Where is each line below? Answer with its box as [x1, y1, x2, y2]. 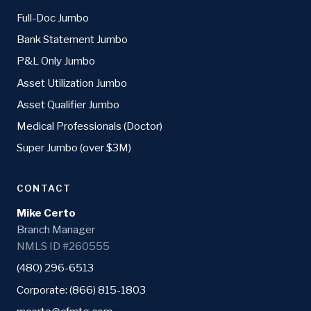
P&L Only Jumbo [17, 54, 95, 68]
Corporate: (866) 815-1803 [17, 283, 146, 296]
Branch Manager [17, 223, 95, 237]
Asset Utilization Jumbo [17, 76, 127, 90]
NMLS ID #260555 [17, 239, 110, 253]
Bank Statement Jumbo [17, 33, 128, 47]
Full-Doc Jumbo [17, 10, 89, 24]
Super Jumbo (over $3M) [17, 141, 131, 155]
